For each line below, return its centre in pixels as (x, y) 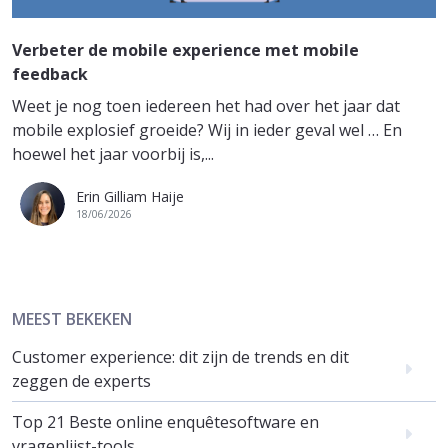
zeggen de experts (81, 381)
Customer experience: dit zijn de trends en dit (180, 357)
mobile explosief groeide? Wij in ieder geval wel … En (207, 130)
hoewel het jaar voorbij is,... (113, 154)
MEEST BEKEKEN (72, 319)
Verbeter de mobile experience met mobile (185, 50)
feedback (50, 74)
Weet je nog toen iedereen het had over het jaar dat (206, 106)
